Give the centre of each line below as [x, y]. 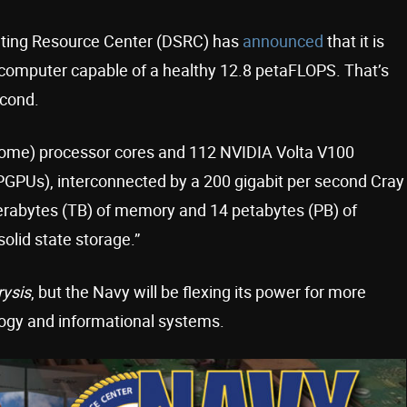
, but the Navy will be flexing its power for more [199, 291]
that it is [356, 40]
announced [285, 40]
